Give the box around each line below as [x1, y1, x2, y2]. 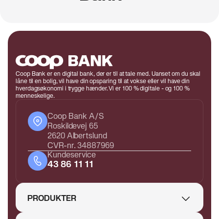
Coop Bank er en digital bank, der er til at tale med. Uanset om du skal [16, 70, 201, 77]
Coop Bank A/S [47, 111, 104, 121]
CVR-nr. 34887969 [47, 140, 114, 151]
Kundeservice [47, 150, 96, 160]
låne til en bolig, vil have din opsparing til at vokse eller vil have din [16, 77, 190, 85]
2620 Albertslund [47, 131, 107, 141]
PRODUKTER [27, 193, 76, 203]
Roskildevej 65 [47, 121, 103, 131]
